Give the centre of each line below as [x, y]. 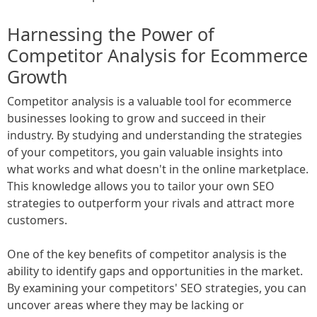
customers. [37, 220]
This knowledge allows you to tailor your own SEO [141, 186]
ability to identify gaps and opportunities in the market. [155, 271]
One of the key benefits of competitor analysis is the [147, 254]
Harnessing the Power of [111, 34]
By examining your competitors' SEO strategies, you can [157, 288]
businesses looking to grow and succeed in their [137, 118]
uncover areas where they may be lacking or [126, 305]
